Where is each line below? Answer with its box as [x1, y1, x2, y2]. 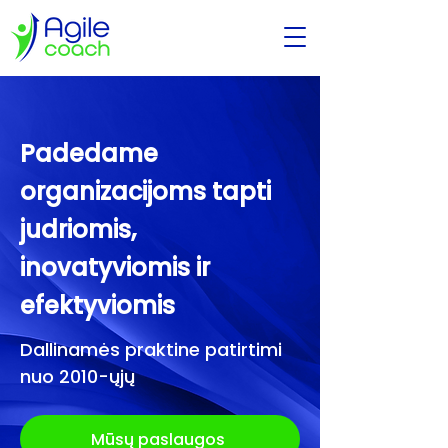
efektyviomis [20, 289, 175, 322]
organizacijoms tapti [20, 175, 271, 208]
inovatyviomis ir [20, 251, 210, 284]
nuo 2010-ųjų [20, 364, 135, 389]
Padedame [20, 137, 158, 170]
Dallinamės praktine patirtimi [20, 337, 282, 362]
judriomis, [20, 213, 136, 246]
